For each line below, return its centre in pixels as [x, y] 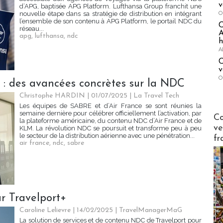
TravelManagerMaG [151, 211]
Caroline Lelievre [45, 211]
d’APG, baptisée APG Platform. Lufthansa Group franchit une [111, 6]
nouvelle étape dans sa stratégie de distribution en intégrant [111, 14]
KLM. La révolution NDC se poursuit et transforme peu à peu [111, 128]
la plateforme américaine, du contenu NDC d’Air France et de [111, 121]
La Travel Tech [156, 96]
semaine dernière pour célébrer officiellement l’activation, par [111, 113]
